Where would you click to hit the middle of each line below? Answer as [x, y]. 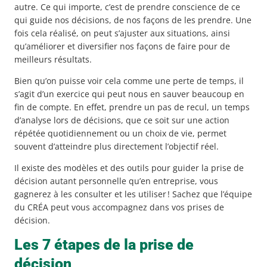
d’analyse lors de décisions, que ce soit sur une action [122, 120]
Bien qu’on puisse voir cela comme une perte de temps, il [129, 80]
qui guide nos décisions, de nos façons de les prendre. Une [133, 20]
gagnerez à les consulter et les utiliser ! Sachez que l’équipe [133, 194]
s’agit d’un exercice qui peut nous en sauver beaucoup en [129, 94]
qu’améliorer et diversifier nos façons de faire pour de [122, 46]
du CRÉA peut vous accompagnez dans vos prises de [119, 207]
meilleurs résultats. [53, 59]
